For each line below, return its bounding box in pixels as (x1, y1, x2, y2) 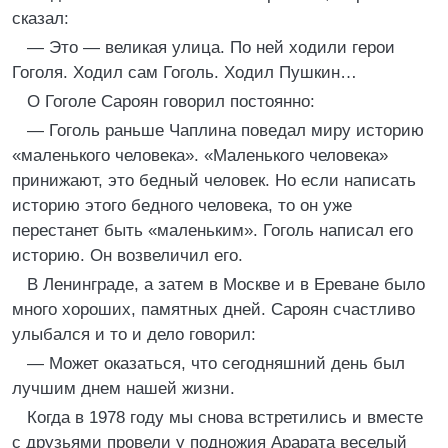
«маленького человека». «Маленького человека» (12, 146, 388, 165)
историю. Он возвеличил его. (12, 246, 243, 265)
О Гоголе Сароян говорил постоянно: (27, 92, 315, 111)
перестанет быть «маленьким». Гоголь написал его (12, 221, 413, 240)
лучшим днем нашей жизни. (12, 379, 235, 398)
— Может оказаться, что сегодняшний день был (27, 354, 405, 373)
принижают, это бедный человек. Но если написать (12, 171, 416, 190)
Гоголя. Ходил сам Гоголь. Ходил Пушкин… (12, 63, 357, 82)
